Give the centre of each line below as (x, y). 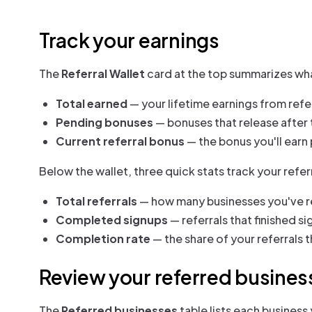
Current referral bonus (120, 141)
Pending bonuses (104, 122)
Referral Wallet (103, 73)
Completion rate (103, 239)
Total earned (92, 103)
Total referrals (96, 201)
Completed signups (112, 220)
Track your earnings (129, 40)
